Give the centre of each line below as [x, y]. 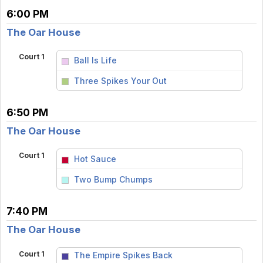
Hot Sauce [95, 159]
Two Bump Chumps [113, 179]
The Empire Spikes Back [123, 255]
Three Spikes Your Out [120, 80]
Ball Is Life [95, 60]
